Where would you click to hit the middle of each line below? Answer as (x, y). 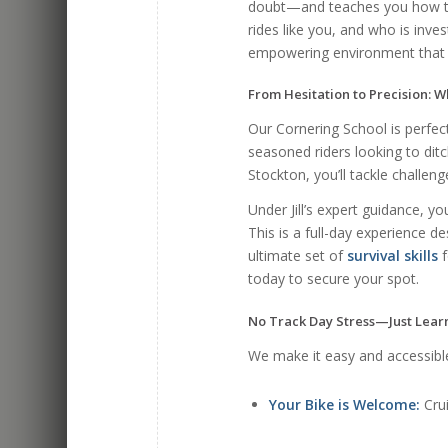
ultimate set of (298, 256)
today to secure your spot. (334, 279)
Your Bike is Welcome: (345, 405)
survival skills (393, 256)
